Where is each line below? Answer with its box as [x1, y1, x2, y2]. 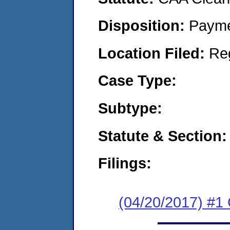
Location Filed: [98, 44, 209, 62]
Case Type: [98, 72, 177, 89]
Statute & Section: [98, 127, 227, 144]
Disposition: [98, 17, 189, 34]
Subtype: [98, 99, 162, 117]
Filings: [98, 155, 151, 172]
